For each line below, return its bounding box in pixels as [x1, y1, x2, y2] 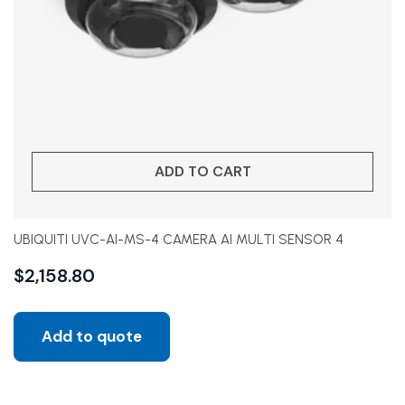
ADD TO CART [154, 162, 251, 181]
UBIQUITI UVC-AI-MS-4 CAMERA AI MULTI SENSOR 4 [14, 231, 344, 248]
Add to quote [42, 326, 142, 346]
